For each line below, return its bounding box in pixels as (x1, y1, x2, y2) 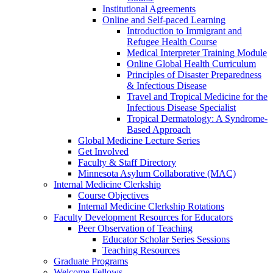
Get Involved (78, 146, 129, 157)
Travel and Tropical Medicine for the (127, 91, 268, 102)
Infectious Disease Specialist (127, 102, 236, 113)
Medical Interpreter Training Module (127, 47, 267, 58)
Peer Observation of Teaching (78, 222, 193, 233)
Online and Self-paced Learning (102, 14, 225, 25)
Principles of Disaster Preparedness (127, 69, 261, 80)
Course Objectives (78, 190, 149, 200)
